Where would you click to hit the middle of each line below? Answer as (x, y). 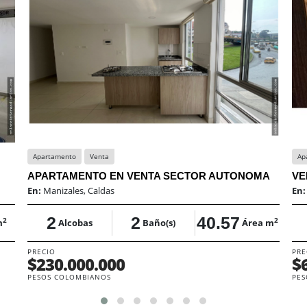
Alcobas (75, 223)
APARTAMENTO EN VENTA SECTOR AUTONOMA (149, 176)
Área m (258, 223)
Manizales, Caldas (79, 191)
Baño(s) (159, 223)
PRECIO (41, 251)
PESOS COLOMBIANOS (69, 277)
